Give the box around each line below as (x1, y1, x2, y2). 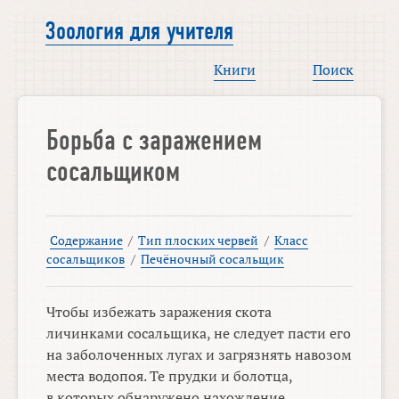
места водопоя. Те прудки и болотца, (46, 366, 293, 387)
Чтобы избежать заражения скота (46, 302, 273, 322)
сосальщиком (46, 156, 181, 188)
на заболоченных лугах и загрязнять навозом (46, 345, 353, 365)
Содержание (49, 232, 123, 249)
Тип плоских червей (138, 232, 259, 249)
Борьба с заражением (46, 125, 263, 157)
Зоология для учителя (45, 18, 234, 45)
